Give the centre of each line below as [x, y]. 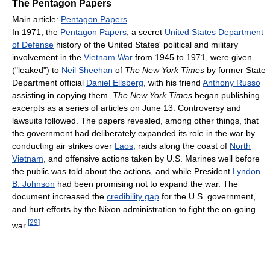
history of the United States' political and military [146, 45]
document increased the [59, 197]
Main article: [36, 20]
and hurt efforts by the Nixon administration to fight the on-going [134, 209]
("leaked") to [37, 70]
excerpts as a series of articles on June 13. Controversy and [127, 108]
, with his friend [173, 83]
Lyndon [246, 171]
